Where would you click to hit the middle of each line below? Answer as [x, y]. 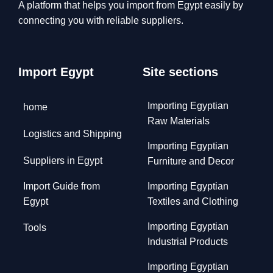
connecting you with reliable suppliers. [101, 20]
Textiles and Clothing [193, 201]
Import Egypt [56, 72]
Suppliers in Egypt [63, 160]
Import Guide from [62, 186]
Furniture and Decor [191, 161]
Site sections [180, 72]
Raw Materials [179, 121]
